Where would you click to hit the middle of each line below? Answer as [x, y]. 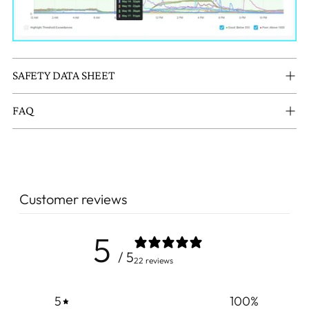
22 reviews [153, 260]
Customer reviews [73, 199]
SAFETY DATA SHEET [64, 76]
